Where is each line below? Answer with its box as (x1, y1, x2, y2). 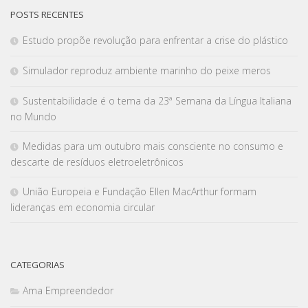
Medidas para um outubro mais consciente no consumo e (23, 140, 283, 153)
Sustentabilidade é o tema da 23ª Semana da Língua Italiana (23, 94, 291, 108)
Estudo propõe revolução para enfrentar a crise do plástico (23, 34, 288, 47)
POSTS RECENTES (10, 8, 84, 21)
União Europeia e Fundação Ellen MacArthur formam (23, 185, 256, 199)
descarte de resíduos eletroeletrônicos (10, 155, 184, 169)
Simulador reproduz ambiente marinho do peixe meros (23, 64, 271, 78)
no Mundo (10, 110, 56, 124)
